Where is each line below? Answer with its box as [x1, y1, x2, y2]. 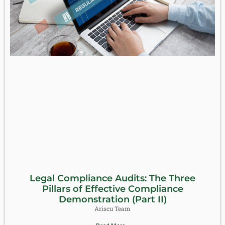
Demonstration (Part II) [58, 193, 167, 205]
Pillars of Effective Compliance [42, 183, 183, 194]
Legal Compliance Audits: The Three [30, 172, 195, 184]
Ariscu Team [94, 204, 131, 212]
